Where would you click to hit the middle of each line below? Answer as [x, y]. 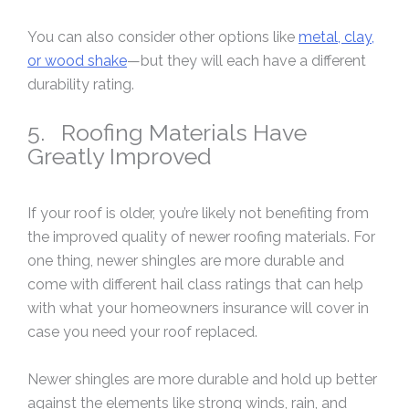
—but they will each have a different [246, 61]
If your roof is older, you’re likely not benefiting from [198, 214]
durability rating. [81, 85]
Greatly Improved [120, 156]
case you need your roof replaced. [142, 332]
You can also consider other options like [163, 37]
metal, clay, [336, 37]
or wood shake [77, 61]
